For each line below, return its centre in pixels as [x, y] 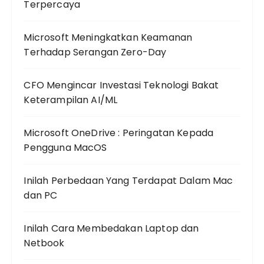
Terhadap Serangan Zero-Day [95, 52]
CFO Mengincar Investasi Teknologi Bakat [121, 85]
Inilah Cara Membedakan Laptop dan [111, 228]
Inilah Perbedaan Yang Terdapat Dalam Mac [128, 181]
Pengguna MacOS [65, 148]
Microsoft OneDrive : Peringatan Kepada [119, 133]
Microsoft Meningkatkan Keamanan [108, 37]
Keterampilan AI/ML [71, 100]
